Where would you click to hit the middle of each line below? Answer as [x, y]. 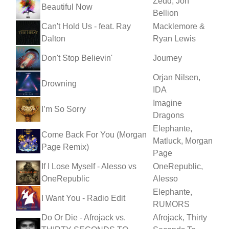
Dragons [168, 115]
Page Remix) [65, 147]
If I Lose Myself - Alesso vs [89, 166]
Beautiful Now [67, 7]
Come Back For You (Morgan [94, 134]
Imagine [167, 103]
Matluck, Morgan [183, 141]
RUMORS [171, 204]
